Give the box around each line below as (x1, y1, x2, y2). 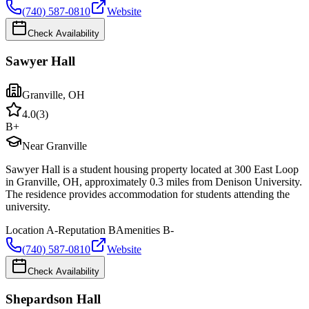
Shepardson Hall (6, 291, 101, 306)
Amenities (116, 223, 160, 236)
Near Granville (22, 139, 87, 152)
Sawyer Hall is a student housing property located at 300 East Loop (6, 163, 299, 175)
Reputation (58, 223, 106, 236)
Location (6, 223, 44, 236)
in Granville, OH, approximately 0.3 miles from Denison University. (6, 175, 302, 188)
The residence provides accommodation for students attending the (6, 188, 290, 200)
